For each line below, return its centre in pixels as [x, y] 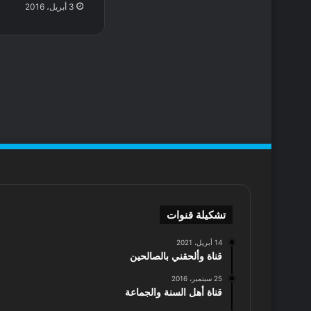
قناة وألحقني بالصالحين [176, 256]
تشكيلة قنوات [196, 215]
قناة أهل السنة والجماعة [174, 292]
